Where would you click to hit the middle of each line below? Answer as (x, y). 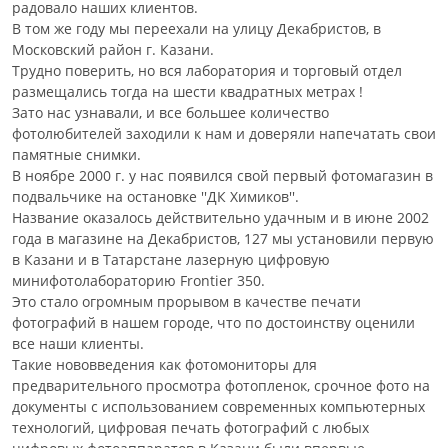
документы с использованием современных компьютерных (218, 406)
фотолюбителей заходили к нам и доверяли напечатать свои (224, 133)
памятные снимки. (76, 154)
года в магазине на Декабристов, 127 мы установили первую (223, 238)
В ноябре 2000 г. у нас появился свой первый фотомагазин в (222, 175)
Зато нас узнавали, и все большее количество (170, 112)
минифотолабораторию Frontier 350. (138, 280)
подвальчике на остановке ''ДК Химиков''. (155, 196)
